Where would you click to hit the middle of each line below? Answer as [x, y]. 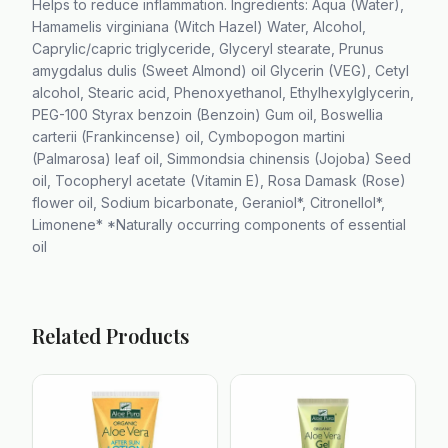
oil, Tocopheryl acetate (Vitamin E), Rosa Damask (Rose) [219, 180]
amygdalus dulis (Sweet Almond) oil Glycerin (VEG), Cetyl [220, 70]
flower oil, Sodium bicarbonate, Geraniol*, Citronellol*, [208, 202]
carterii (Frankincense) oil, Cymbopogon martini [188, 136]
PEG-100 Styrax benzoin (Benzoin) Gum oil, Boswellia [207, 114]
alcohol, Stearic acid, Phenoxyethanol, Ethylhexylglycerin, [223, 92]
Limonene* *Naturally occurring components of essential [219, 224]
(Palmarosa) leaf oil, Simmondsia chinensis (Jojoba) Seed [221, 158]
